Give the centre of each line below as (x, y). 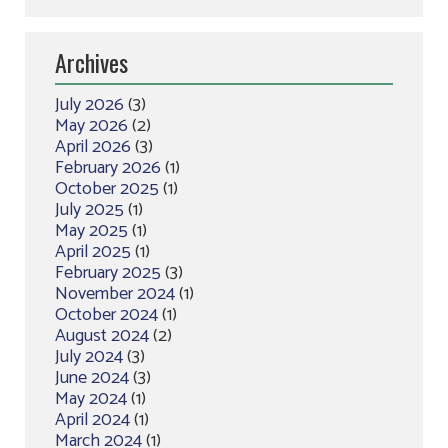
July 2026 (89, 105)
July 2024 (89, 357)
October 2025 (107, 189)
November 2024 (115, 294)
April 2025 (93, 252)
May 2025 (91, 231)
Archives (91, 62)
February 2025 (108, 273)
